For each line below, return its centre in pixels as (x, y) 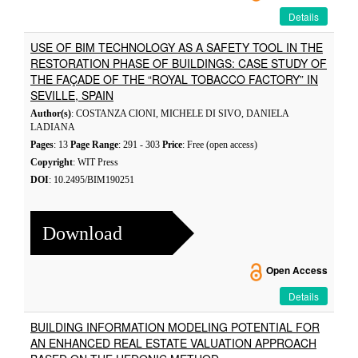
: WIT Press (95, 162)
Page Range (94, 145)
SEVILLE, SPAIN (72, 95)
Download (82, 233)
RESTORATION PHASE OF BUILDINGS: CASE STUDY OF (179, 63)
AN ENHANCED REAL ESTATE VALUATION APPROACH (173, 343)
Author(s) (51, 113)
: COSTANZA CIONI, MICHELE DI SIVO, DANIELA (180, 113)
